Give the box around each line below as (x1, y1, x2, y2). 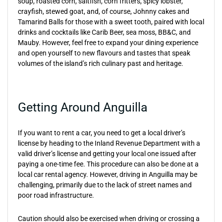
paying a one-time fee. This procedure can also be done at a (18, 160, 199, 168)
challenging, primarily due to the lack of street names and (18, 181, 192, 189)
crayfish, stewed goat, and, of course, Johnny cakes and (18, 7, 189, 15)
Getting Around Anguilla (18, 100, 148, 114)
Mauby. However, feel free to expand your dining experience (18, 39, 198, 47)
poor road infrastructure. (18, 191, 94, 199)
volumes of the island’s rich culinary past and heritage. (18, 59, 183, 67)
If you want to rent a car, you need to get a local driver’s (18, 129, 185, 137)
